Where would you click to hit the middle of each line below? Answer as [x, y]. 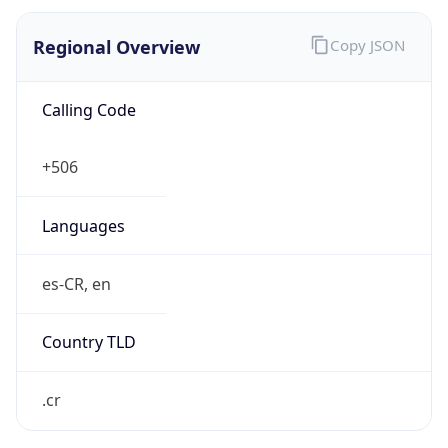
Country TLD [88, 324]
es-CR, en [76, 265]
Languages [83, 207]
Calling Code [88, 92]
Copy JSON [367, 27]
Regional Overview [116, 28]
